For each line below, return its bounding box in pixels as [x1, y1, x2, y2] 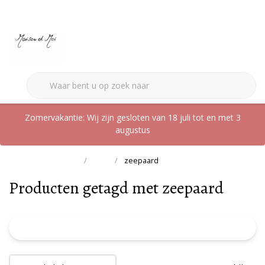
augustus [115, 124, 150, 135]
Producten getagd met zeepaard [9, 177, 224, 199]
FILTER [121, 222, 149, 233]
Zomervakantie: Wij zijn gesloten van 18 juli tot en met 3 [24, 112, 241, 123]
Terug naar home [18, 155, 79, 166]
